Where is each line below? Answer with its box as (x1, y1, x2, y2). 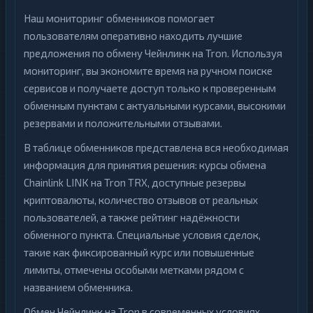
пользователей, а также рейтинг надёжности (24, 211, 240, 224)
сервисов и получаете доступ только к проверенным (24, 82, 276, 94)
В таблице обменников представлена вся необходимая (24, 141, 289, 154)
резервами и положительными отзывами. (24, 117, 222, 129)
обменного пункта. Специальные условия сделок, (24, 228, 261, 241)
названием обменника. (24, 281, 133, 293)
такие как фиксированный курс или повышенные (24, 246, 254, 259)
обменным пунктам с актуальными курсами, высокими (24, 99, 286, 112)
